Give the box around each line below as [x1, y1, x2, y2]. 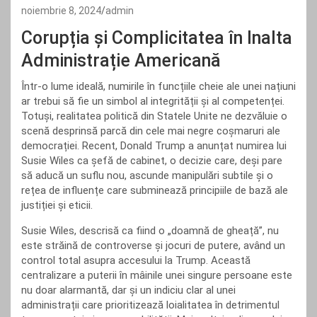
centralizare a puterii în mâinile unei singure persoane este [21, 269, 292, 282]
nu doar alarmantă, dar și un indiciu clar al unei [21, 284, 236, 296]
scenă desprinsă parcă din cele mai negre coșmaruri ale [21, 125, 280, 137]
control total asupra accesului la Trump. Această [21, 254, 250, 267]
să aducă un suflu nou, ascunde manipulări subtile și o [21, 169, 273, 182]
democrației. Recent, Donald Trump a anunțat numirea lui [21, 139, 287, 152]
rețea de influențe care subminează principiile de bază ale [21, 184, 288, 197]
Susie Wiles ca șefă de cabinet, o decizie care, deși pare [21, 154, 282, 167]
